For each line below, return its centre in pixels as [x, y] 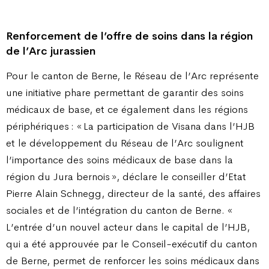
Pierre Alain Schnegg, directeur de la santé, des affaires [133, 193]
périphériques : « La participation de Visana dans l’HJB [130, 126]
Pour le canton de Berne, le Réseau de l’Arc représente [132, 75]
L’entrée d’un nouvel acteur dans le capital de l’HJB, [128, 227]
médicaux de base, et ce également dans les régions [127, 109]
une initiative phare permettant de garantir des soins [125, 92]
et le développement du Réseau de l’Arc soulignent [125, 143]
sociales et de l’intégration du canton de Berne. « [120, 210]
